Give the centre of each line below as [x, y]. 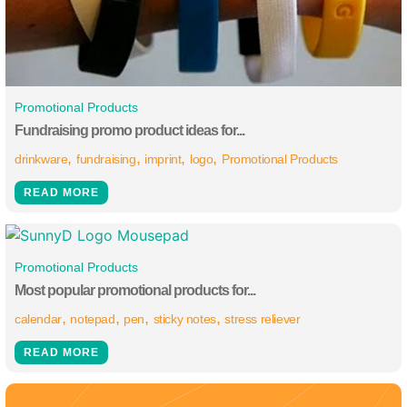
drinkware [41, 159]
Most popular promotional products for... [135, 291]
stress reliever [263, 319]
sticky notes [184, 319]
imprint [163, 159]
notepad [93, 319]
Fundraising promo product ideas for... [129, 130]
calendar [38, 319]
